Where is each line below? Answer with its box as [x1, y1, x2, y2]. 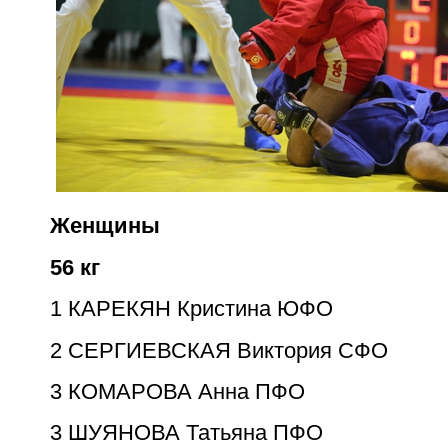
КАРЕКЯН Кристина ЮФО [68, 296, 333, 322]
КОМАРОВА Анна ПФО [68, 378, 305, 404]
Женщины [50, 213, 160, 239]
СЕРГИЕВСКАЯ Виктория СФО [68, 337, 388, 363]
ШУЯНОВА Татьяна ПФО [68, 420, 323, 446]
